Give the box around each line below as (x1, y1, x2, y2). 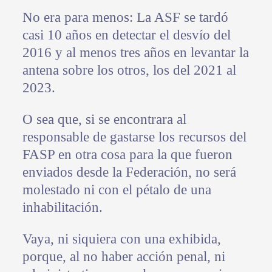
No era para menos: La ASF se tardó (22, 9, 228, 25)
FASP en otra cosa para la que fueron (22, 146, 233, 162)
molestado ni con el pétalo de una (22, 182, 211, 197)
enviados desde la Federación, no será (22, 164, 236, 180)
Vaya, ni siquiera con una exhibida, (22, 231, 221, 246)
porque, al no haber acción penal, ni (22, 248, 225, 264)
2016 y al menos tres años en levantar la (22, 44, 249, 60)
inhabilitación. (22, 199, 103, 215)
